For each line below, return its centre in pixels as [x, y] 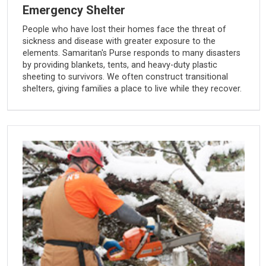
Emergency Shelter [74, 10]
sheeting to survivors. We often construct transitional [125, 77]
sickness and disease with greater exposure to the [119, 41]
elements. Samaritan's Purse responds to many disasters [131, 53]
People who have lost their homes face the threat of [124, 29]
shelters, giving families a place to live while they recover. [132, 88]
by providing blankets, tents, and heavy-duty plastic [120, 65]
